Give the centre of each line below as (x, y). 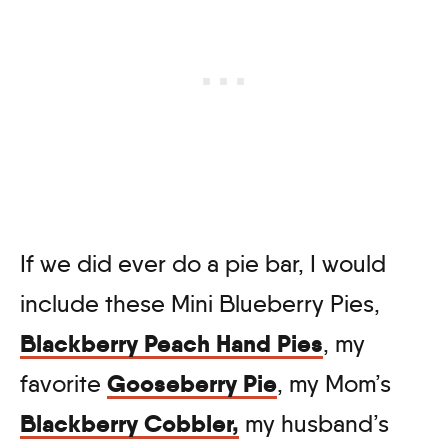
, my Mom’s (334, 383)
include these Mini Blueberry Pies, (200, 303)
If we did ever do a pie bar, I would (203, 263)
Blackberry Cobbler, (129, 423)
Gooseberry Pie (192, 383)
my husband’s (314, 423)
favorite (63, 383)
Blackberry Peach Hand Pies (171, 343)
